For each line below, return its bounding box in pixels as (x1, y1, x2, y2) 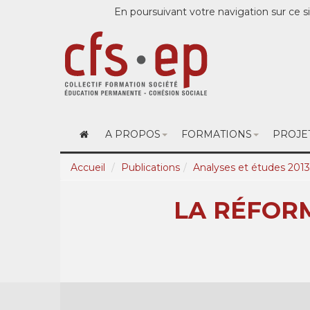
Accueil (71, 161, 105, 174)
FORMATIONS (181, 128, 252, 140)
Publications (121, 161, 180, 174)
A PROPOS (104, 128, 161, 140)
